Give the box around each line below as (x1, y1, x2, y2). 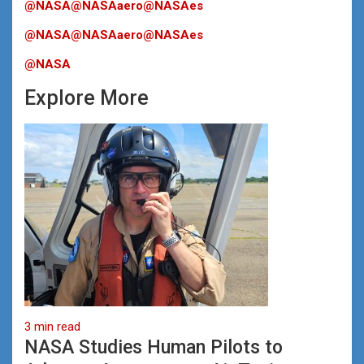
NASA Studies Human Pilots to (24, 336, 283, 358)
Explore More (24, 85, 149, 110)
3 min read (24, 318, 80, 334)
